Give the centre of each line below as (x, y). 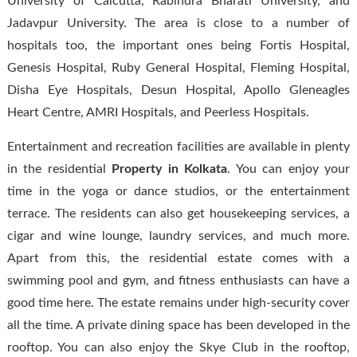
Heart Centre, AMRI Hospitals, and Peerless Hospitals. (158, 112)
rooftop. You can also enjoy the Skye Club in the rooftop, (178, 347)
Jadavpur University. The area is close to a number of (178, 23)
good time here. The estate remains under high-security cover (178, 302)
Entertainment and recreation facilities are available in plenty (178, 146)
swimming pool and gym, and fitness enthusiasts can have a (178, 280)
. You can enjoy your (289, 169)
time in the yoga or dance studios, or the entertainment (178, 191)
